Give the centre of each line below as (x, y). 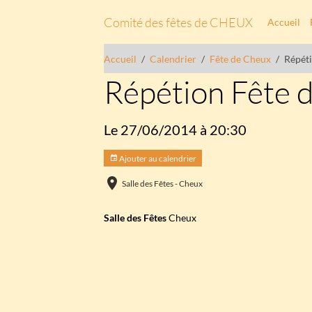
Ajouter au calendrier (157, 158)
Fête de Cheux (241, 58)
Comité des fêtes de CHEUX (179, 22)
